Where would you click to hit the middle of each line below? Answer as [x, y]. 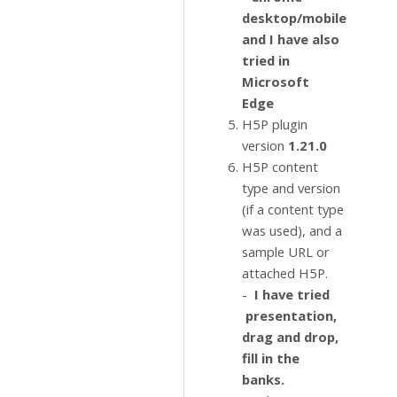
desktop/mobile [294, 18]
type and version [291, 188]
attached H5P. [285, 273]
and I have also [291, 39]
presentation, [291, 315]
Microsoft [276, 82]
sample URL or [286, 252]
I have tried [292, 294]
